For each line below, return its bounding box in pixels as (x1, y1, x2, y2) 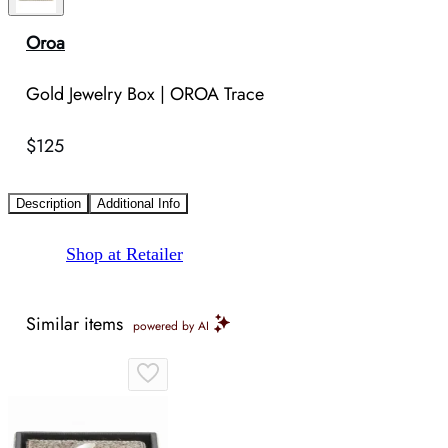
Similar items (26, 311, 123, 338)
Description (16, 196, 81, 212)
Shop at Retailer (66, 244, 183, 265)
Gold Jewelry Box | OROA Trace (26, 81, 264, 108)
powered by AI (133, 317, 209, 336)
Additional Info (97, 196, 180, 212)
